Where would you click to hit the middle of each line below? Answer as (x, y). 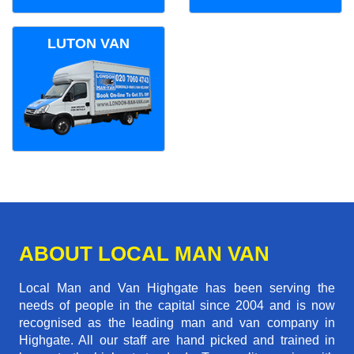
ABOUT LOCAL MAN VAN (144, 254)
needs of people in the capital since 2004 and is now (177, 306)
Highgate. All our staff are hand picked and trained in (177, 341)
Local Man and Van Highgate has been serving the (177, 288)
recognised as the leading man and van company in (177, 323)
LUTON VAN (88, 43)
